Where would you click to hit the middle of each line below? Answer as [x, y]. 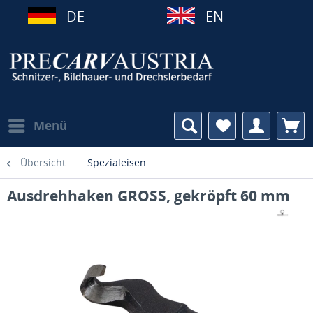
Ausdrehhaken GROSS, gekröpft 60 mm [148, 196]
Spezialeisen [117, 162]
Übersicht [43, 162]
